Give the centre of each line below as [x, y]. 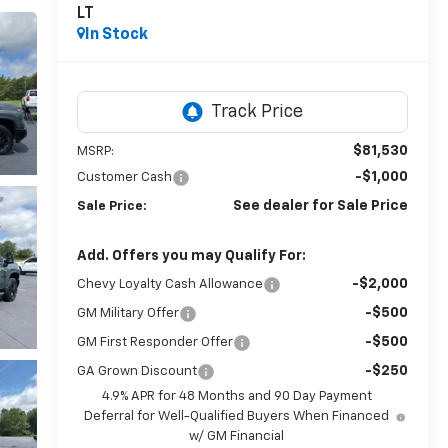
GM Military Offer [127, 314]
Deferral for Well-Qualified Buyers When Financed [237, 417]
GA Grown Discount [136, 372]
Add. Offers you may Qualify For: [191, 256]
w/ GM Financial [237, 437]
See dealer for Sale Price [320, 206]
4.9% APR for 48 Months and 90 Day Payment [236, 397]
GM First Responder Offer [154, 343]
